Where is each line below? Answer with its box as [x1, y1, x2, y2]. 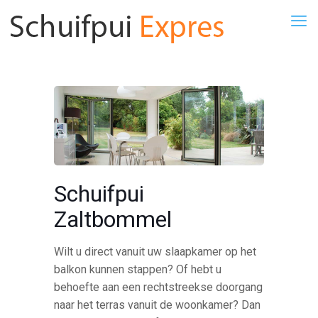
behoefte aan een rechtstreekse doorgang [54, 280, 263, 294]
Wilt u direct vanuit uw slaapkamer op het [54, 244, 257, 258]
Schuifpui [54, 180, 145, 207]
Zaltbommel [54, 205, 172, 233]
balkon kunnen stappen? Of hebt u [54, 262, 222, 276]
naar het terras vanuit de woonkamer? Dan [54, 297, 261, 312]
